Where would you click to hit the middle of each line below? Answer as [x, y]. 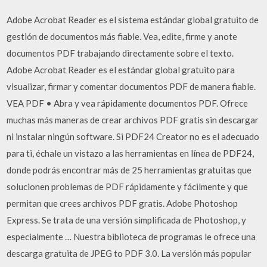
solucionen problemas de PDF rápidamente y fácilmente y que [128, 186]
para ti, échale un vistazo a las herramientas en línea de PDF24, [131, 153]
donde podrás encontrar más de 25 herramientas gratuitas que [129, 170]
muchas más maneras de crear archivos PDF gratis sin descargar [133, 119]
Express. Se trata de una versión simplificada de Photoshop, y [127, 220]
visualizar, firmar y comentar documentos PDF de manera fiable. [131, 86]
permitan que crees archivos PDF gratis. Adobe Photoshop [122, 203]
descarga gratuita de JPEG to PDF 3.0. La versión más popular [129, 253]
